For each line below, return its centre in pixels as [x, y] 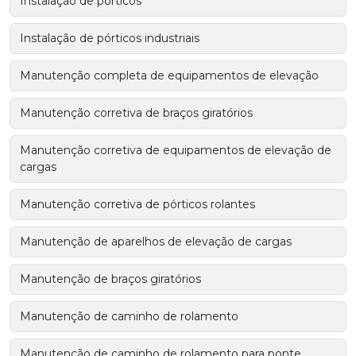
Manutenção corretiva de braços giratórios [136, 113]
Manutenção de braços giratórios [110, 279]
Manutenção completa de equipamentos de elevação [169, 76]
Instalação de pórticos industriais [110, 39]
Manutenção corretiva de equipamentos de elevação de [176, 151]
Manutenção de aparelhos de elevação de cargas [156, 242]
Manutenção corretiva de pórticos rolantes [137, 205]
